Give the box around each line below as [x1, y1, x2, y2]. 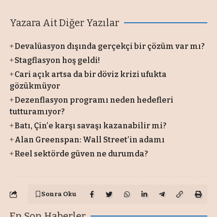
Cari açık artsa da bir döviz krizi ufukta [15, 69, 167, 79]
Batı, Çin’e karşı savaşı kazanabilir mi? [15, 121, 167, 130]
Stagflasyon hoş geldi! [15, 55, 100, 65]
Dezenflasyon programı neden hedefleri [15, 95, 174, 105]
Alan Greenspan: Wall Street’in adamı [15, 135, 165, 144]
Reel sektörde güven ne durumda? [15, 149, 149, 158]
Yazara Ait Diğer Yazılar [10, 16, 119, 29]
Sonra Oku [41, 190, 77, 198]
